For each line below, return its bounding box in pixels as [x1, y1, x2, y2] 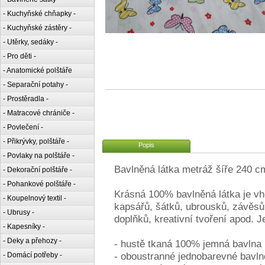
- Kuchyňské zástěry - [3, 24, 72, 32]
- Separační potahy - [3, 80, 68, 89]
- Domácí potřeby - [3, 251, 62, 259]
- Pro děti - [3, 52, 36, 60]
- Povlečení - [3, 123, 43, 131]
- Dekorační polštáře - [3, 166, 72, 174]
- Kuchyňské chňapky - [3, 9, 76, 18]
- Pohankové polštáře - [3, 180, 76, 188]
